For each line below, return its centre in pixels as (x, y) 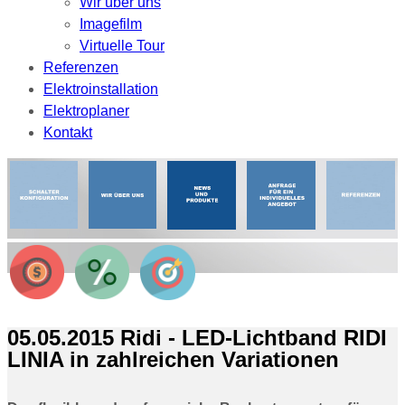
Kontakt (68, 132)
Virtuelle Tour (122, 45)
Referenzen (81, 67)
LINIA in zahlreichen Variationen (173, 360)
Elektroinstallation (101, 89)
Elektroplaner (86, 110)
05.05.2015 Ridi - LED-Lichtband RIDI (197, 338)
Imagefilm (111, 24)
